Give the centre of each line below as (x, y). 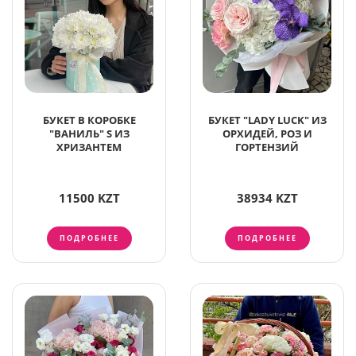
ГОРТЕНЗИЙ (267, 147)
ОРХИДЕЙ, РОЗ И (267, 134)
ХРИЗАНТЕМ (89, 147)
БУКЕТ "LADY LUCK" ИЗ (267, 120)
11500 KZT (89, 198)
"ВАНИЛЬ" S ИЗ (89, 134)
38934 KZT (267, 198)
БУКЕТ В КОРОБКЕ (89, 120)
